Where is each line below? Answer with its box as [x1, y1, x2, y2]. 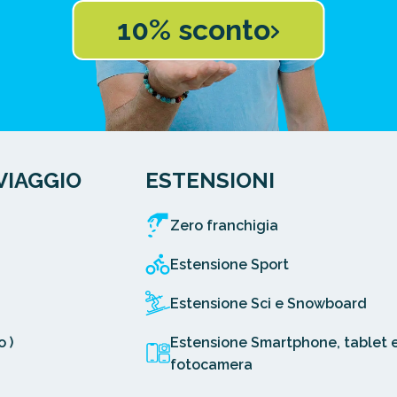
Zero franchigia [170, 216, 279, 234]
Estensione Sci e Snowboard [170, 294, 368, 312]
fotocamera [170, 355, 253, 373]
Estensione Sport [170, 255, 290, 273]
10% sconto [116, 12, 270, 46]
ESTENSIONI [145, 167, 276, 193]
